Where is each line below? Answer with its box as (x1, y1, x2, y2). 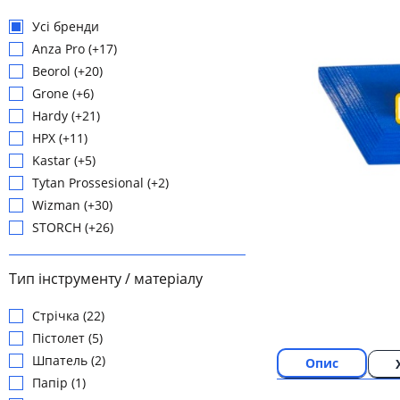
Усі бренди (32, 18, 99, 36)
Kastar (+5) (32, 152, 96, 170)
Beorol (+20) (32, 62, 103, 80)
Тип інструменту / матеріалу (9, 269, 203, 289)
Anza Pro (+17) (32, 40, 117, 58)
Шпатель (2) (32, 352, 105, 370)
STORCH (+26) (32, 219, 113, 237)
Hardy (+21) (32, 107, 100, 125)
